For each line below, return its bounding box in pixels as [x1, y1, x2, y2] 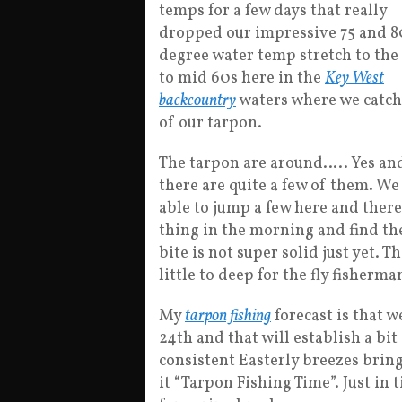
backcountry [159, 90, 236, 112]
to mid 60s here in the [159, 67, 325, 90]
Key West [325, 67, 384, 90]
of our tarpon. [159, 112, 262, 135]
